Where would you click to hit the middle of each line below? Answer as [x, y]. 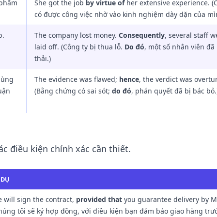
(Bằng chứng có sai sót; [73, 91]
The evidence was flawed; [77, 79]
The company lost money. [77, 35]
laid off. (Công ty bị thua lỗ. [79, 47]
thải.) [43, 58]
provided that [99, 199]
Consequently [142, 35]
